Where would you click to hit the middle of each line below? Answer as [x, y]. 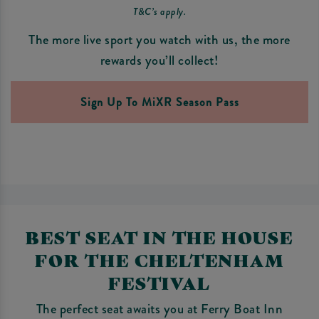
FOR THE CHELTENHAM [159, 260]
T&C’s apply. [159, 11]
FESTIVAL [159, 282]
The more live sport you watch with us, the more [159, 40]
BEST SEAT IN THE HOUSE [159, 237]
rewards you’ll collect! [159, 61]
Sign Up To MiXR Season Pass [159, 102]
